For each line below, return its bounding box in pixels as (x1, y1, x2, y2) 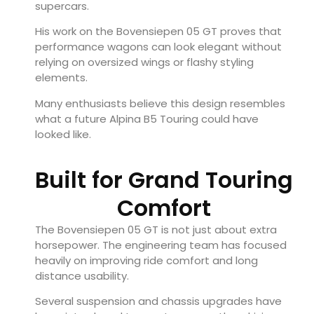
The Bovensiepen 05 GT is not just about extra (35, 221, 277, 237)
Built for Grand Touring (35, 163, 293, 196)
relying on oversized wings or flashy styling (35, 55, 254, 70)
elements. (35, 70, 88, 86)
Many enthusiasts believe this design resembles (35, 95, 285, 111)
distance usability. (35, 268, 129, 283)
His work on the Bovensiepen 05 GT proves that (35, 24, 282, 39)
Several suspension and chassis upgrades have (35, 294, 282, 309)
